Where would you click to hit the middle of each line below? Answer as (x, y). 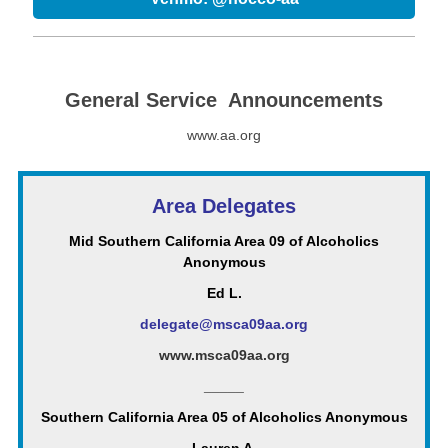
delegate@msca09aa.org (224, 324)
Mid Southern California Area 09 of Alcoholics (224, 241)
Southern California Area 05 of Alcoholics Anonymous (224, 417)
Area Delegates (224, 206)
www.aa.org (224, 135)
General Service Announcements (224, 100)
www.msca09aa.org (224, 355)
